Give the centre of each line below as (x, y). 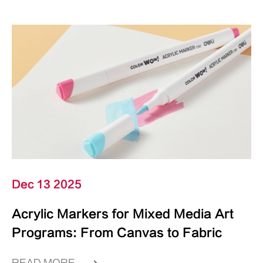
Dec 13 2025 (47, 185)
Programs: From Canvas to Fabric (117, 233)
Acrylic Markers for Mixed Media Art (123, 214)
